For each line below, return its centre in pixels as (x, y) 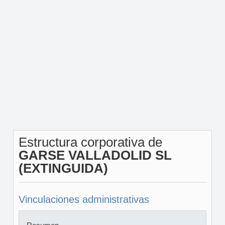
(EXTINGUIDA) (63, 168)
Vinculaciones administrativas (84, 199)
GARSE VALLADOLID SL (95, 155)
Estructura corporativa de (90, 142)
